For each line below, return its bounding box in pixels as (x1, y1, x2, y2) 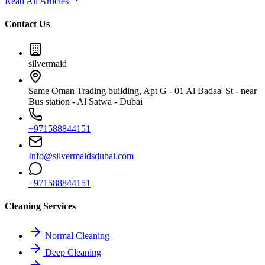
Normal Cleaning (43, 230, 109, 241)
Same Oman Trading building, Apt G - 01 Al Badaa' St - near (28, 86, 257, 96)
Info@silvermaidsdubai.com (28, 151, 134, 161)
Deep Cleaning (43, 247, 101, 257)
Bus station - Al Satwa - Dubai (28, 96, 143, 107)
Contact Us (5, 18, 50, 29)
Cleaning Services (5, 201, 76, 212)
